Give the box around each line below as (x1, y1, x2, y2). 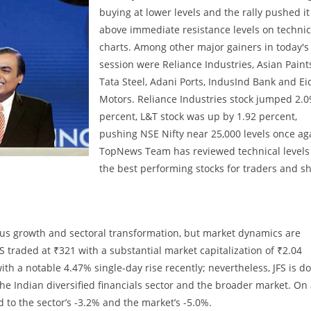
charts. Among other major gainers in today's (99, 40, 309, 53)
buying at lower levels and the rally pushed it (99, 5, 310, 19)
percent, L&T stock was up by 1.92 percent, (99, 109, 297, 123)
